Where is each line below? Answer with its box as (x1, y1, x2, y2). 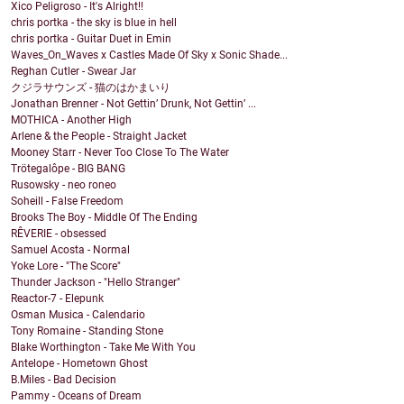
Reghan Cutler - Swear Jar (11, 65, 136, 78)
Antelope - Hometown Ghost (11, 357, 148, 371)
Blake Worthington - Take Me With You (11, 341, 196, 354)
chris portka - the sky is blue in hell (11, 16, 177, 30)
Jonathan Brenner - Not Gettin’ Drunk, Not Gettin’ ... (11, 97, 256, 111)
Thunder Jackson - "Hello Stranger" (11, 276, 180, 289)
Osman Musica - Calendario (11, 308, 145, 322)
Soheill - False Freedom (11, 195, 124, 208)
